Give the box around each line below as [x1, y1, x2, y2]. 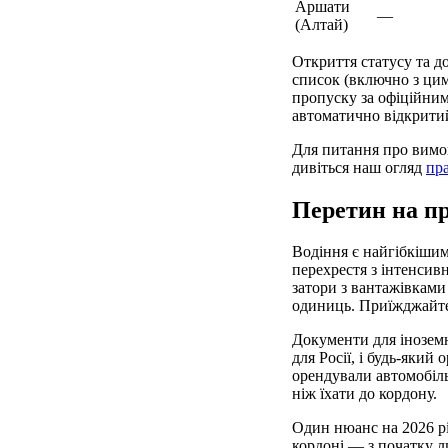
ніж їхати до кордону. [292, 385, 437, 403]
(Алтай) [295, 15, 348, 33]
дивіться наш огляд [292, 158, 426, 176]
